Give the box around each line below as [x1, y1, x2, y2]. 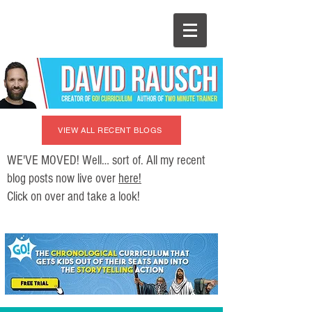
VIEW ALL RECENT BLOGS [58, 125, 162, 135]
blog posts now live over [7, 171, 118, 186]
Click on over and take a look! [7, 189, 140, 204]
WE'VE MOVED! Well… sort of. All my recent [7, 153, 205, 168]
